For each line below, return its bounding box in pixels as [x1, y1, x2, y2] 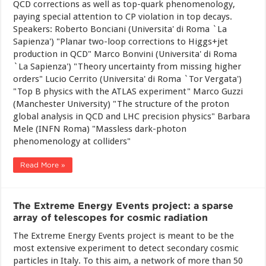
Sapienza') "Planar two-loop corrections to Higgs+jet [13, 36, 229, 47]
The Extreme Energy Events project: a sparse [13, 200, 234, 211]
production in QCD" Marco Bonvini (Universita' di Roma [13, 49, 237, 59]
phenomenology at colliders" [13, 136, 131, 147]
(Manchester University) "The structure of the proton [13, 99, 230, 109]
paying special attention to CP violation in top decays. [13, 11, 233, 22]
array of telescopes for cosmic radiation [13, 212, 208, 223]
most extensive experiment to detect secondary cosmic [13, 243, 239, 254]
